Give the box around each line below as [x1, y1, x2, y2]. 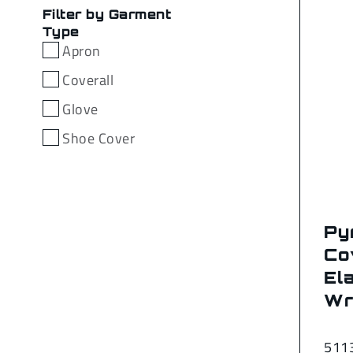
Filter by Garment [43, 6, 172, 23]
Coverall [62, 69, 114, 91]
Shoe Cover [62, 128, 136, 150]
